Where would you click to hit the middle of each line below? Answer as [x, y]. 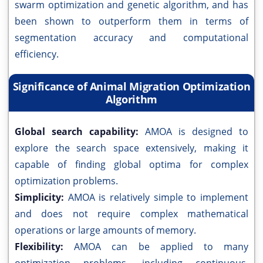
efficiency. [37, 54]
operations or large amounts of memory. [105, 230]
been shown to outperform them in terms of [131, 21]
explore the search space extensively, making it [131, 148]
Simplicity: [41, 197]
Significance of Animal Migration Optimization [131, 86]
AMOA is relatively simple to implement [158, 197]
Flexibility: [45, 247]
